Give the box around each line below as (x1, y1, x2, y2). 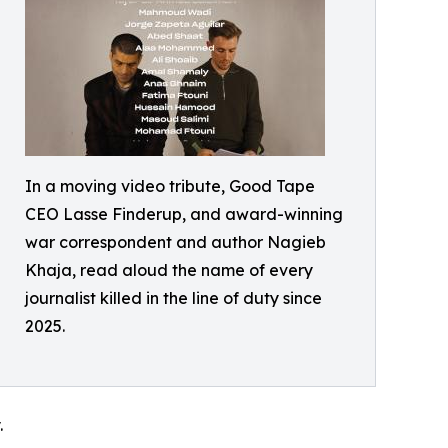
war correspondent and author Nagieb (25, 232, 326, 253)
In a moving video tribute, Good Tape (25, 176, 315, 197)
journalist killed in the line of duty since (25, 288, 322, 309)
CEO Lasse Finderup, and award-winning (25, 204, 343, 225)
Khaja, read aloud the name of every (25, 260, 313, 281)
